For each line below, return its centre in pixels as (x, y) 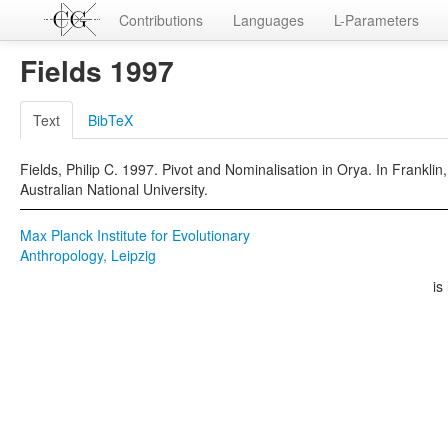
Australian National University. (114, 189)
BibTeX (110, 120)
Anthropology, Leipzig (88, 255)
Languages (268, 20)
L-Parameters (376, 20)
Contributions (161, 20)
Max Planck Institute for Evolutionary (135, 235)
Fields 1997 (97, 70)
